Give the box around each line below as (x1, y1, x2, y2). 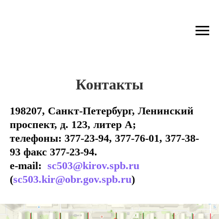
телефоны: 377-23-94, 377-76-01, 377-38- (10, 132, 199, 144)
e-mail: (10, 159, 47, 172)
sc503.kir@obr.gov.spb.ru (13, 173, 131, 185)
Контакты (76, 76, 143, 92)
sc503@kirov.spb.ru (47, 159, 139, 172)
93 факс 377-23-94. (10, 146, 97, 158)
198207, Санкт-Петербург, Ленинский (10, 105, 194, 117)
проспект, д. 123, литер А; (10, 118, 136, 131)
